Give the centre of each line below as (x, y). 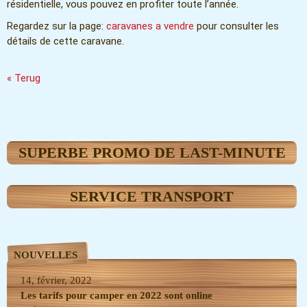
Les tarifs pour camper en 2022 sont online (116, 296)
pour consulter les (236, 26)
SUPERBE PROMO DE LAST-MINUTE (152, 153)
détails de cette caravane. (65, 41)
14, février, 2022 (56, 281)
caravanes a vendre (150, 26)
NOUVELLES (46, 255)
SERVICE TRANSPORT (152, 197)
